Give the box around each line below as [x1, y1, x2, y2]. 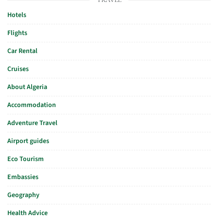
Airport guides [7, 136, 49, 146]
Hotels [7, 10, 26, 20]
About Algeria [7, 82, 47, 92]
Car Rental [7, 46, 37, 56]
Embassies [7, 172, 38, 182]
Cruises [7, 64, 29, 74]
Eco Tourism [7, 154, 44, 164]
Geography [7, 190, 39, 200]
